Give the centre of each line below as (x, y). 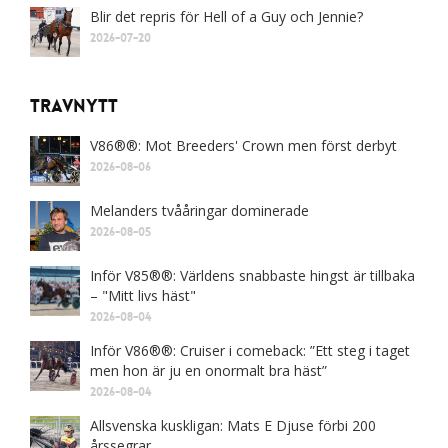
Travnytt (74, 106)
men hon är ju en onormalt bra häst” (208, 371)
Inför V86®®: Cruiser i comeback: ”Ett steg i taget (250, 351)
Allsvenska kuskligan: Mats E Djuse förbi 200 (233, 426)
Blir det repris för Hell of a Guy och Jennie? (226, 17)
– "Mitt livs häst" (143, 296)
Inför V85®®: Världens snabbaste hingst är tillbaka (252, 276)
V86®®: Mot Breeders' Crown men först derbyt (243, 146)
